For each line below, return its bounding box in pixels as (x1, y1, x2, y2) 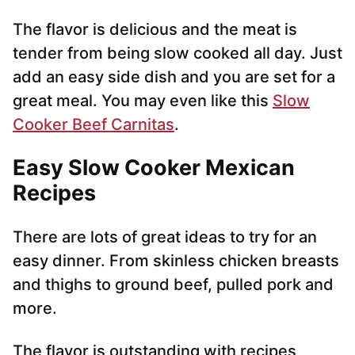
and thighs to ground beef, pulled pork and (13, 275, 334, 295)
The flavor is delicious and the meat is (13, 20, 297, 40)
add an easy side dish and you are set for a (13, 67, 335, 87)
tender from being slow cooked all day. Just (13, 44, 342, 63)
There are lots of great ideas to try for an (13, 227, 317, 247)
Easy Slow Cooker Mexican (13, 155, 295, 181)
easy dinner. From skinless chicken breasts (13, 251, 339, 271)
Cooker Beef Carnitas (13, 115, 174, 135)
